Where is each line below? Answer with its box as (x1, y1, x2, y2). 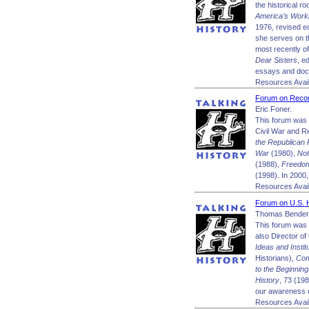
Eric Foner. (255, 105, 292, 113)
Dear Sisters (255, 55, 297, 64)
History (255, 275, 279, 284)
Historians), (255, 253, 296, 262)
